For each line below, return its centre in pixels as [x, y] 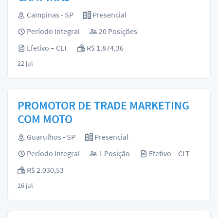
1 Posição [114, 153]
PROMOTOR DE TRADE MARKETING [103, 105]
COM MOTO [45, 119]
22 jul [25, 63]
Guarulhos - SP [50, 137]
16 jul [25, 185]
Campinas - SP [49, 15]
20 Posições [117, 31]
